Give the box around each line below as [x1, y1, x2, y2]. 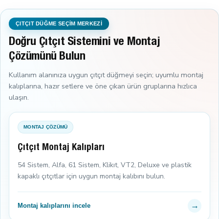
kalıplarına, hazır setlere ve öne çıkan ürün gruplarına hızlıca [9, 81, 197, 91]
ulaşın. [9, 92, 29, 102]
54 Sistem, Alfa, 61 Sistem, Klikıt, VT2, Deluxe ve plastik [18, 160, 192, 170]
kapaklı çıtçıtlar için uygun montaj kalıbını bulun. [18, 171, 165, 181]
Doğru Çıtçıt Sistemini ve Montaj [9, 36, 160, 48]
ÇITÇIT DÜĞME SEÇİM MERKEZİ [16, 20, 102, 26]
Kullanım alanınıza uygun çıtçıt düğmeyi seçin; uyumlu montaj [9, 69, 203, 80]
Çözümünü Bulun [9, 51, 86, 63]
